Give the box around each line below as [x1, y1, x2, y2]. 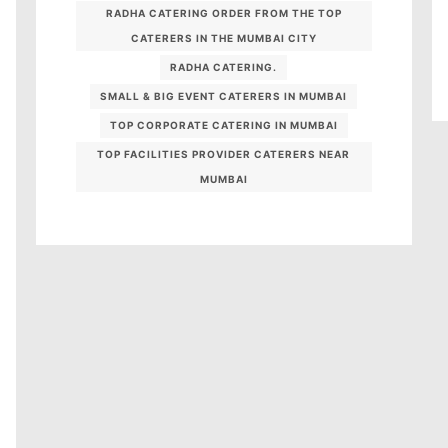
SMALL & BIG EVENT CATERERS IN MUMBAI [100, 90, 348, 103]
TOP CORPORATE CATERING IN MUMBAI [109, 119, 338, 132]
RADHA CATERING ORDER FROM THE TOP [105, 7, 342, 20]
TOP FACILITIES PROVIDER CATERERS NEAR [97, 148, 351, 161]
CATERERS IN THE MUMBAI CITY [130, 32, 317, 45]
